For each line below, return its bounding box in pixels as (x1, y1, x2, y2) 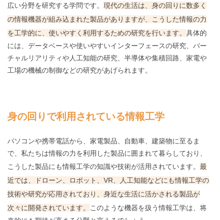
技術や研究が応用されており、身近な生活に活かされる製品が (7, 190, 200, 198)
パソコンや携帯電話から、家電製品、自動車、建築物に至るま (7, 137, 200, 145)
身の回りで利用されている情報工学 (7, 111, 165, 122)
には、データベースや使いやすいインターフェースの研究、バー (7, 42, 207, 50)
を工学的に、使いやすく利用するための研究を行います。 (7, 29, 186, 37)
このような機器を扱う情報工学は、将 (90, 204, 207, 212)
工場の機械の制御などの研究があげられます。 (7, 66, 152, 75)
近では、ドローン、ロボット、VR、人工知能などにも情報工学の (7, 176, 209, 185)
